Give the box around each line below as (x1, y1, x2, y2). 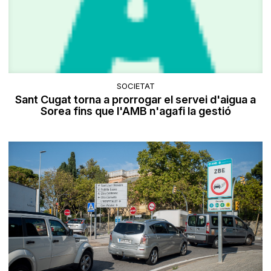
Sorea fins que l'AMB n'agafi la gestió (40, 104, 231, 117)
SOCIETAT (116, 80, 155, 91)
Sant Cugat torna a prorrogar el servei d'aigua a (15, 93, 256, 106)
